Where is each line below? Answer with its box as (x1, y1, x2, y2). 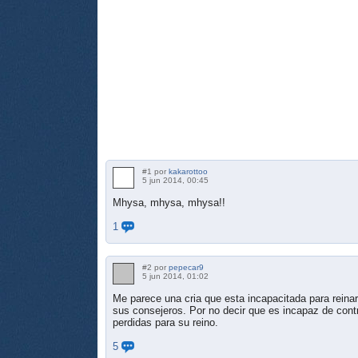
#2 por (142, 262, 169, 272)
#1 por (142, 166, 169, 176)
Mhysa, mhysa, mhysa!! (113, 196, 225, 209)
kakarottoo (169, 166, 208, 176)
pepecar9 (169, 262, 204, 272)
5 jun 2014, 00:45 (142, 175, 209, 185)
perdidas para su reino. (113, 316, 218, 328)
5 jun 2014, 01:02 (142, 271, 209, 280)
